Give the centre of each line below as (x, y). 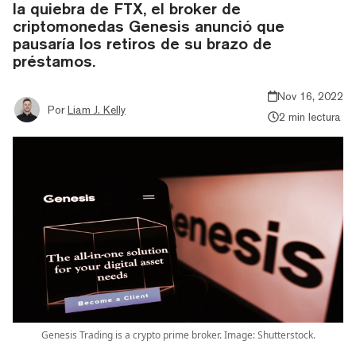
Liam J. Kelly (97, 109)
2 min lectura (310, 116)
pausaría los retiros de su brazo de (142, 43)
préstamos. (54, 60)
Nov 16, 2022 (310, 96)
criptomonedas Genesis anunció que (149, 25)
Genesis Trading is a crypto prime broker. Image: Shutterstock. (178, 335)
